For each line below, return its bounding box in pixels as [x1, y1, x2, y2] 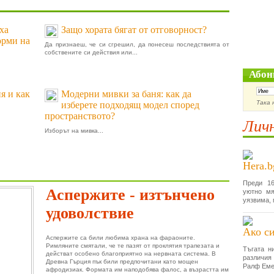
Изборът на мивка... [45, 127, 103, 134]
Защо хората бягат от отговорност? [61, 24, 207, 35]
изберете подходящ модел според [61, 100, 199, 110]
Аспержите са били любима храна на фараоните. [46, 234, 195, 241]
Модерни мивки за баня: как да [61, 89, 191, 99]
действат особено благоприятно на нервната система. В [46, 250, 216, 257]
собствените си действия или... [45, 49, 138, 56]
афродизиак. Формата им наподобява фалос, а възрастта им [46, 266, 229, 273]
